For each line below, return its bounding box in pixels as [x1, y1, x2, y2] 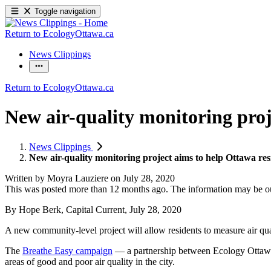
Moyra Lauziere [47, 172, 108, 183]
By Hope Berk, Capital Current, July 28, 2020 [5, 204, 181, 215]
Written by [5, 172, 47, 183]
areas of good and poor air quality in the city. [5, 256, 175, 267]
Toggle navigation [34, 7, 96, 16]
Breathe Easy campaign [22, 245, 113, 256]
